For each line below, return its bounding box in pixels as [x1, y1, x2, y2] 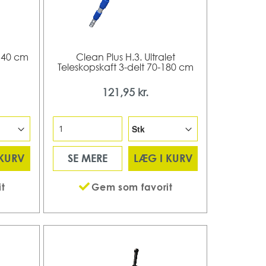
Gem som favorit [91, 180, 173, 193]
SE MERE [68, 151, 108, 165]
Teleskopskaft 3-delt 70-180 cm [57, 61, 194, 73]
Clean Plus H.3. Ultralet [75, 50, 175, 63]
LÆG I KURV [133, 151, 193, 165]
